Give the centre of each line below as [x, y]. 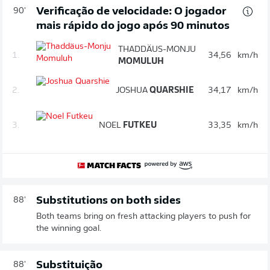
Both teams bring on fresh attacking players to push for [143, 216]
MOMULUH [141, 61]
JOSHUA [132, 90]
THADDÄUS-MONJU [157, 49]
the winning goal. [69, 228]
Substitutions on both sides [108, 201]
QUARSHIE [171, 90]
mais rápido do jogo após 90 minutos [133, 26]
